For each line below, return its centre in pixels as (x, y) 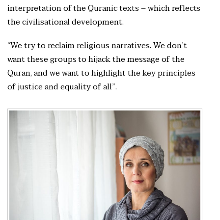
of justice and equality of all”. (63, 87)
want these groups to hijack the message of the (96, 60)
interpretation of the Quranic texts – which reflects (104, 9)
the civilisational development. (67, 22)
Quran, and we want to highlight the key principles (101, 73)
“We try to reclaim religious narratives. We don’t (97, 46)
